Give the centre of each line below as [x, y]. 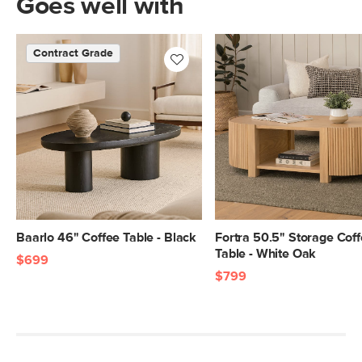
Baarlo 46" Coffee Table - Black [107, 238]
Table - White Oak [266, 254]
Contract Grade [73, 53]
